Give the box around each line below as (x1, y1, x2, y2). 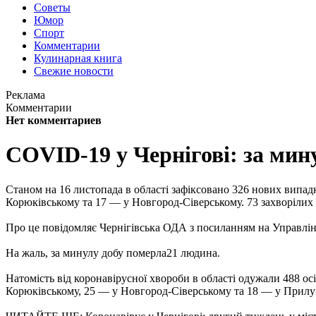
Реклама (6, 89, 45, 101)
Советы (34, 1, 71, 13)
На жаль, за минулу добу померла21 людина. (6, 246, 220, 259)
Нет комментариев (6, 114, 102, 126)
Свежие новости (34, 65, 114, 77)
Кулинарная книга (34, 52, 122, 64)
